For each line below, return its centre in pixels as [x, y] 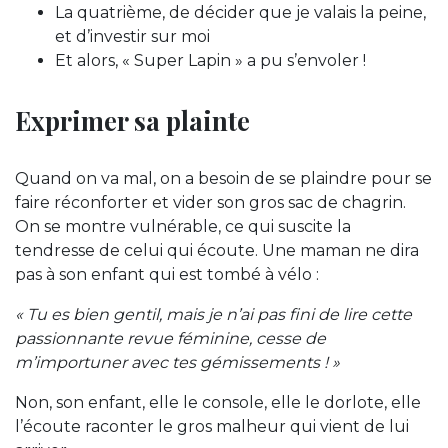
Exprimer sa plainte [132, 120]
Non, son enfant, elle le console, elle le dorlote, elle [218, 403]
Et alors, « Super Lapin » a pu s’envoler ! [210, 61]
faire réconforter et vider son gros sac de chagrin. [210, 203]
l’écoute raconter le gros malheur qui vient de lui [212, 427]
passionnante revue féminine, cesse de [170, 339]
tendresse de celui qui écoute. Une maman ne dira [217, 251]
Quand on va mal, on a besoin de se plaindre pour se [223, 179]
